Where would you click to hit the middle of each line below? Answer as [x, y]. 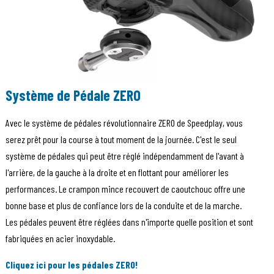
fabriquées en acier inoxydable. [61, 239]
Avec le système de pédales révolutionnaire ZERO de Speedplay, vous [124, 123]
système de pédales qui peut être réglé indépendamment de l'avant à [124, 156]
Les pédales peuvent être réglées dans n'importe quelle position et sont [129, 222]
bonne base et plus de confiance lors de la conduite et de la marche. [123, 206]
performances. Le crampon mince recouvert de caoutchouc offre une [125, 189]
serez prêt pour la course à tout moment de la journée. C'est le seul [121, 139]
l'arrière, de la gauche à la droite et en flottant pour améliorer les [117, 172]
